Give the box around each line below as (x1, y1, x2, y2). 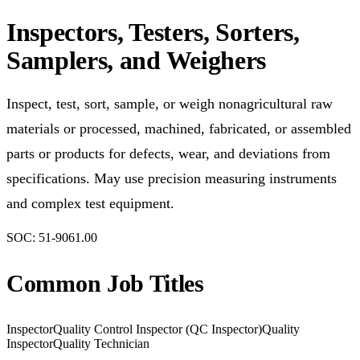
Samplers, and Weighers (6, 45, 266, 75)
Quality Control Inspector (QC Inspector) (53, 322, 262, 336)
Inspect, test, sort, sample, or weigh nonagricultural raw (6, 96, 333, 112)
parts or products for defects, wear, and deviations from (6, 145, 330, 162)
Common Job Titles (6, 270, 204, 297)
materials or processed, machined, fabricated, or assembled (6, 121, 351, 137)
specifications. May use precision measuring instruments (6, 170, 337, 186)
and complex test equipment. (6, 195, 174, 211)
